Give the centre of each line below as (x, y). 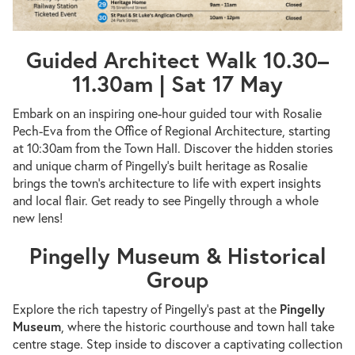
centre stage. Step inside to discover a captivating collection (177, 344)
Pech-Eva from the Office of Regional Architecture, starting (172, 131)
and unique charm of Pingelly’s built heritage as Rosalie (160, 166)
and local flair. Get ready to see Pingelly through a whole (166, 200)
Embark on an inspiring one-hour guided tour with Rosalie (167, 113)
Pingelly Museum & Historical (177, 256)
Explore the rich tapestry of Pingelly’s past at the (146, 309)
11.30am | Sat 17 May (177, 84)
